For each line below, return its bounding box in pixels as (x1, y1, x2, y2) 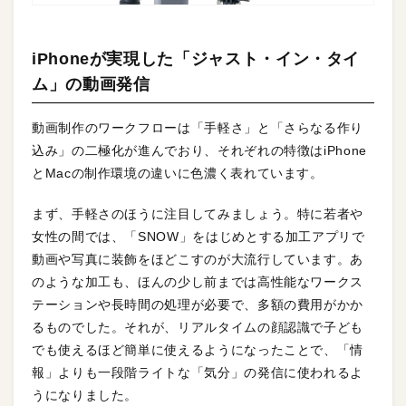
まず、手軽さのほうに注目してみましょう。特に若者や (32, 207, 364, 222)
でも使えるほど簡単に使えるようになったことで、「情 (32, 343, 363, 358)
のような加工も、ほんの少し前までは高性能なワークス (32, 275, 363, 290)
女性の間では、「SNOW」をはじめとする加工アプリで (32, 229, 365, 245)
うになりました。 (32, 388, 139, 403)
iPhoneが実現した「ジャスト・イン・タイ (32, 50, 361, 69)
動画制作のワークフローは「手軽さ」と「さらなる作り (32, 121, 364, 136)
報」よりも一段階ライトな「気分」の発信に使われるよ (32, 365, 364, 381)
